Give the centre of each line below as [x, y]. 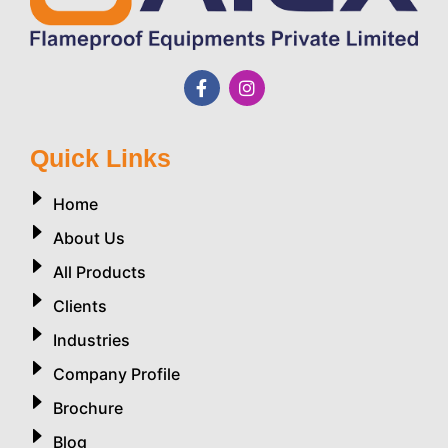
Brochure [87, 408]
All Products [99, 272]
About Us [88, 238]
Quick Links [100, 158]
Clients [79, 306]
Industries [91, 340]
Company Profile [116, 374]
